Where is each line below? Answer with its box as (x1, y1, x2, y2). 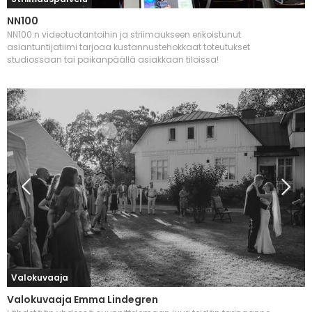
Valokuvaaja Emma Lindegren (7, 292, 158, 307)
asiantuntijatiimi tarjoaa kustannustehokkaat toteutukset (7, 40, 250, 53)
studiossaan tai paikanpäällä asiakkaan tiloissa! (7, 53, 219, 65)
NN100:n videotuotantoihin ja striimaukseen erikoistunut (7, 28, 241, 40)
